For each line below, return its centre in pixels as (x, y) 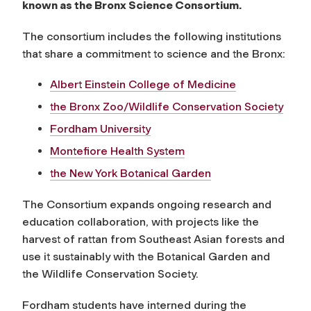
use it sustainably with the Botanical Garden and (146, 256)
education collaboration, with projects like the (141, 221)
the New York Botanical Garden (131, 173)
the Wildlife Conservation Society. (110, 274)
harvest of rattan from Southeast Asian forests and (153, 239)
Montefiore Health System (117, 151)
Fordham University (100, 128)
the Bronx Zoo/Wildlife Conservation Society (167, 106)
